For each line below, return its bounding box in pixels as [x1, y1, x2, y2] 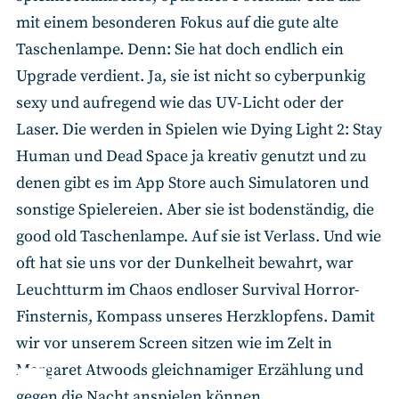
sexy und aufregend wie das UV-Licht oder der [16, 92, 344, 113]
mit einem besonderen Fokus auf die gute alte [16, 12, 338, 33]
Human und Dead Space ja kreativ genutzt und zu [16, 145, 367, 167]
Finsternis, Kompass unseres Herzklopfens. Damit [16, 305, 375, 327]
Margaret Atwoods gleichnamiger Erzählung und [16, 359, 363, 380]
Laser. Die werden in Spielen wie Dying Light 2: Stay [16, 118, 382, 140]
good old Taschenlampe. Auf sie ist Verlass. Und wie [16, 225, 381, 247]
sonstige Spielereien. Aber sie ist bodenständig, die [16, 199, 374, 220]
